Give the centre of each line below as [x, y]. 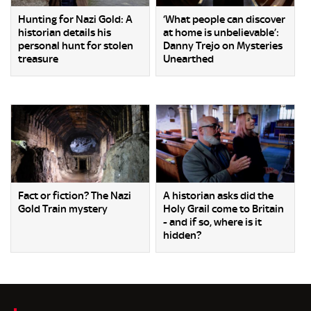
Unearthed [189, 59]
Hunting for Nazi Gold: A [75, 20]
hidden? [183, 235]
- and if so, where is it [213, 222]
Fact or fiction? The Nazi [75, 195]
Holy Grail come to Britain [224, 209]
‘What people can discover [225, 20]
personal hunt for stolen [76, 46]
